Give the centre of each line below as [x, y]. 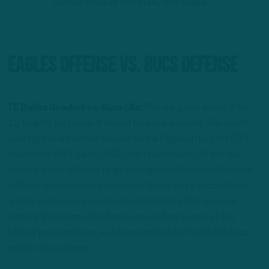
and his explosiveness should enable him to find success [122, 201]
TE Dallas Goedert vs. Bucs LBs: [76, 108]
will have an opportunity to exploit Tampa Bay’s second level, [129, 186]
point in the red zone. [50, 248]
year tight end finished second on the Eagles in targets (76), [129, 139]
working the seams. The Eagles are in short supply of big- [122, 217]
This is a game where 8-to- [197, 108]
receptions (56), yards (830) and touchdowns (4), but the [124, 155]
